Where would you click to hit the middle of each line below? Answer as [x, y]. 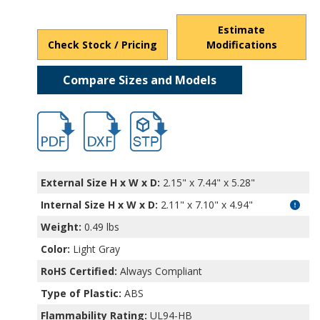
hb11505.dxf [111, 118]
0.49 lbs [101, 226]
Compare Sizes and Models [140, 80]
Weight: [61, 226]
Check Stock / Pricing [103, 44]
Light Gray [95, 249]
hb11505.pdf [65, 118]
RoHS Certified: [79, 271]
